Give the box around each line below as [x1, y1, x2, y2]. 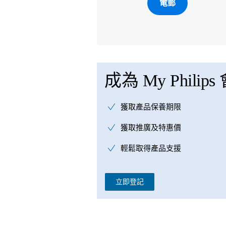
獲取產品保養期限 [121, 103, 181, 111]
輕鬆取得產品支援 [121, 144, 181, 152]
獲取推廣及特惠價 [121, 124, 181, 132]
